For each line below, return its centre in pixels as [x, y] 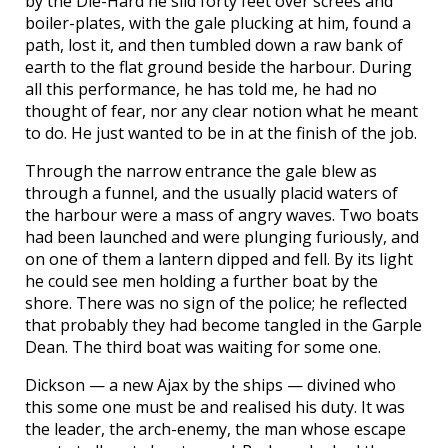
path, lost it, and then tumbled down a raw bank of [214, 45]
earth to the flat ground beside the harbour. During [218, 67]
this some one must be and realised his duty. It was [215, 407]
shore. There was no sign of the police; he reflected [216, 303]
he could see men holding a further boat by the [201, 281]
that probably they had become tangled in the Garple [223, 325]
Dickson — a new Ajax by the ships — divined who [210, 385]
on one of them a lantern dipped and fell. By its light [219, 259]
